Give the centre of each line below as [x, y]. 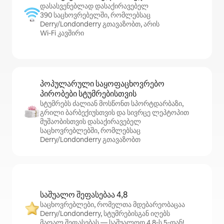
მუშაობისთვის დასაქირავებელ [90, 121]
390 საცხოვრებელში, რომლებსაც [95, 15]
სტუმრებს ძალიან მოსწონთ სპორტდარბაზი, [112, 103]
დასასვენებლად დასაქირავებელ [94, 6]
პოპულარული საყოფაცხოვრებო [102, 84]
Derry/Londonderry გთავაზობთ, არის [100, 24]
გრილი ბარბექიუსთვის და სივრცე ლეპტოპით [114, 112]
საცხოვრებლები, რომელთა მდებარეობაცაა [112, 204]
